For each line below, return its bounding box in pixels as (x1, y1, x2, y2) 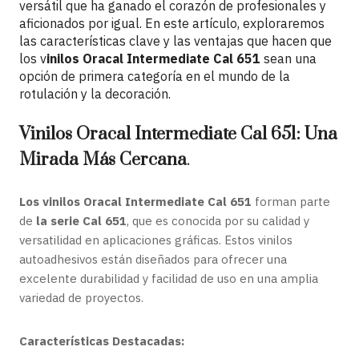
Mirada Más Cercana (19, 149, 187, 171)
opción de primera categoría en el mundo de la (19, 68, 290, 84)
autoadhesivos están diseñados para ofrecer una (19, 252, 287, 267)
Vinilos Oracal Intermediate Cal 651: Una (19, 123, 337, 145)
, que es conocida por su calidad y (127, 213, 309, 228)
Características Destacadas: (19, 333, 184, 349)
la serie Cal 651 (36, 213, 127, 228)
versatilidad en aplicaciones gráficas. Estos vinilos (19, 232, 292, 248)
